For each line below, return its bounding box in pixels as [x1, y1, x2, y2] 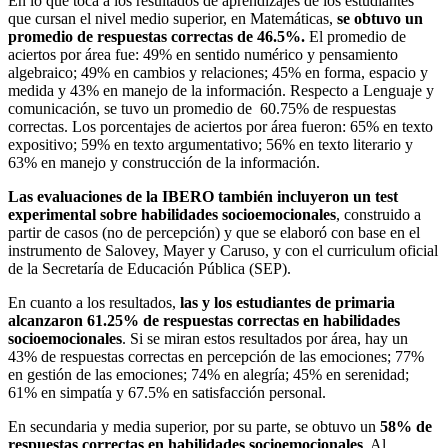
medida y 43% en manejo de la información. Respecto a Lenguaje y [8, 81, 434, 99]
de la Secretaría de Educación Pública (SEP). [8, 259, 291, 277]
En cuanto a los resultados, [8, 293, 180, 311]
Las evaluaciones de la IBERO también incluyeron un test [8, 187, 398, 205]
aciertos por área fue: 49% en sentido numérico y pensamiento [8, 45, 398, 63]
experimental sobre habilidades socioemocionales [8, 205, 336, 223]
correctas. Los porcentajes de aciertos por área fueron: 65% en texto [8, 117, 433, 135]
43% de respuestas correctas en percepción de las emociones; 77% [8, 347, 424, 365]
